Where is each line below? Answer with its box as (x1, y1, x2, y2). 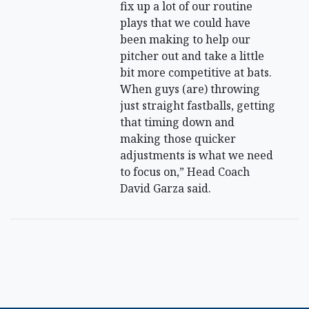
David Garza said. (120, 181, 212, 197)
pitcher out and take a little (120, 48, 265, 64)
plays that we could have (120, 15, 251, 31)
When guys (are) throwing (120, 81, 261, 97)
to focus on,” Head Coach (120, 164, 250, 180)
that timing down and (120, 114, 235, 130)
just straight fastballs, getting (120, 98, 276, 114)
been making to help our (120, 32, 251, 48)
